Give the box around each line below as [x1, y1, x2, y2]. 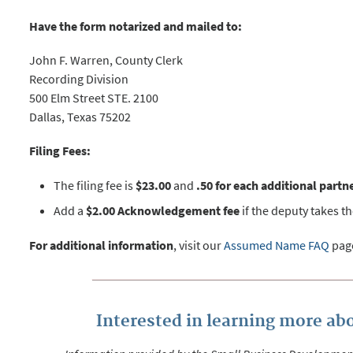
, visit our [173, 236, 225, 253]
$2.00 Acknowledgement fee [86, 202, 240, 218]
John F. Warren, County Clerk [29, 52, 184, 69]
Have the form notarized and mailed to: [29, 18, 243, 35]
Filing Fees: [29, 143, 91, 159]
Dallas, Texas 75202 [29, 109, 132, 125]
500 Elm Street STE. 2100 [29, 90, 159, 106]
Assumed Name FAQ [224, 236, 330, 253]
